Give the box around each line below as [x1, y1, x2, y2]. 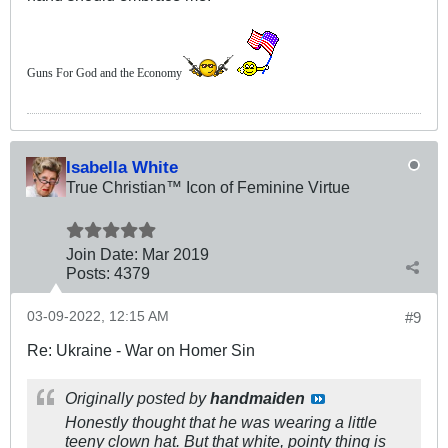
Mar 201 [142, 244, 200, 263]
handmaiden [210, 388, 305, 407]
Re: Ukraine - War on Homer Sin [27, 340, 255, 359]
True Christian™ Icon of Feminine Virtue [66, 177, 350, 196]
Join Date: [66, 244, 138, 263]
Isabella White [66, 156, 178, 177]
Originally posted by [65, 388, 210, 407]
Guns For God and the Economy [27, 65, 182, 80]
